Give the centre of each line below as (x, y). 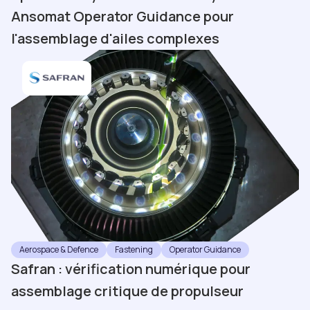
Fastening (134, 249)
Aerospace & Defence (59, 249)
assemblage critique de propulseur (127, 291)
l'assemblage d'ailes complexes (115, 38)
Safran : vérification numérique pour (131, 268)
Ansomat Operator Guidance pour (122, 16)
